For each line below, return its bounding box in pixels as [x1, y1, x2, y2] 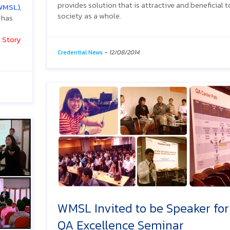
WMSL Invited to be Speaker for [57, 199, 229, 217]
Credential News [57, 47, 103, 57]
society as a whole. [57, 9, 121, 22]
